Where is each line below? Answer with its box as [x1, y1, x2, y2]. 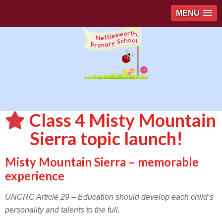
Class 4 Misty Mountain [29, 109, 216, 131]
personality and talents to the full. [5, 206, 120, 214]
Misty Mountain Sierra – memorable [5, 155, 199, 169]
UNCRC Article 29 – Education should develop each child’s [5, 193, 214, 201]
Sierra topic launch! [30, 127, 183, 149]
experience [5, 168, 64, 183]
